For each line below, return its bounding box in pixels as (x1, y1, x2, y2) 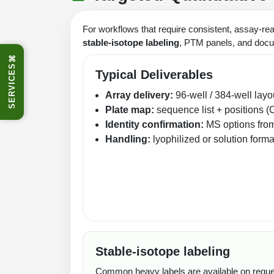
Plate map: (105, 104, 154, 115)
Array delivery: (105, 89, 173, 100)
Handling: (105, 133, 150, 144)
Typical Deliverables (95, 67, 213, 81)
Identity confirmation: (105, 119, 204, 130)
